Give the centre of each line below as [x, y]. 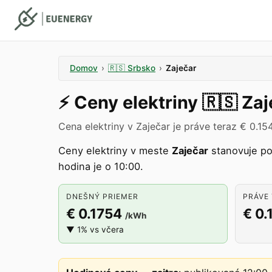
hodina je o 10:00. [101, 166]
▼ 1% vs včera [95, 229]
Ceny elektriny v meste [115, 151]
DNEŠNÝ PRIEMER [102, 196]
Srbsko [141, 68]
